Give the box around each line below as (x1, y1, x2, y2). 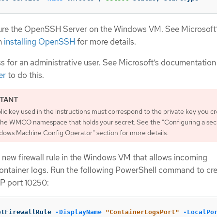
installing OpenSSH (4, 36, 75, 47)
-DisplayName (55, 208, 102, 216)
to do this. (6, 69, 44, 80)
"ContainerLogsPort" (106, 208, 179, 216)
